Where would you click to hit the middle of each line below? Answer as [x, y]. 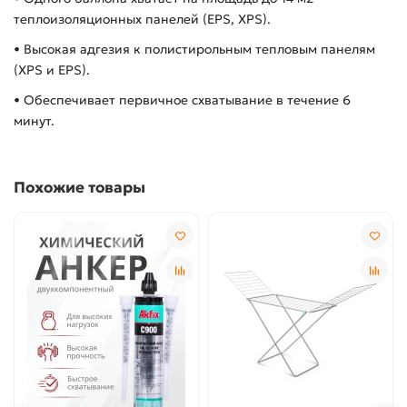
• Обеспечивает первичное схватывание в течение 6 [182, 100]
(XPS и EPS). [52, 70]
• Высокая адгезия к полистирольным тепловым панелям [194, 50]
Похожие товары [79, 188]
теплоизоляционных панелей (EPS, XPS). [142, 20]
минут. [34, 121]
